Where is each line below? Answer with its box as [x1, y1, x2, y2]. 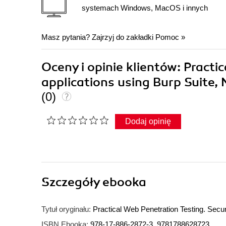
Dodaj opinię [125, 117, 171, 126]
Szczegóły [41, 175, 102, 190]
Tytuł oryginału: [41, 205, 91, 214]
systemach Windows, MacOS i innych [82, 3, 208, 12]
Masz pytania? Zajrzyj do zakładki [41, 33, 155, 42]
